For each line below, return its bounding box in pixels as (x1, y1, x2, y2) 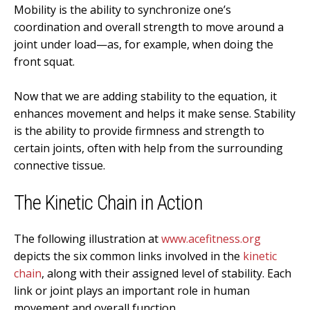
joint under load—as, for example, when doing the (14, 36, 273, 52)
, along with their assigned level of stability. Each (42, 265, 291, 281)
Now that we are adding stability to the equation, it (14, 89, 277, 104)
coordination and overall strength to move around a (14, 19, 284, 35)
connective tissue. (14, 158, 105, 174)
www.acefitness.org (161, 230, 261, 246)
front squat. (14, 53, 75, 69)
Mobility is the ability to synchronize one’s (14, 1, 231, 17)
